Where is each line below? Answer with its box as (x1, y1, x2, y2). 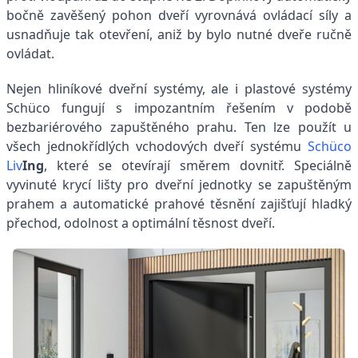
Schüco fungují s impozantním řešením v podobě (6, 98, 352, 117)
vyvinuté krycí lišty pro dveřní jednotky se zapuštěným (6, 175, 352, 193)
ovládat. (6, 44, 54, 62)
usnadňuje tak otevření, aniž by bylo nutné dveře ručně (6, 25, 352, 43)
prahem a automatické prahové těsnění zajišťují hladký (6, 194, 352, 213)
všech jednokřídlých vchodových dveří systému (6, 137, 308, 155)
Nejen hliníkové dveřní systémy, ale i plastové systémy (6, 79, 352, 97)
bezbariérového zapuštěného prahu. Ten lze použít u (6, 117, 352, 136)
